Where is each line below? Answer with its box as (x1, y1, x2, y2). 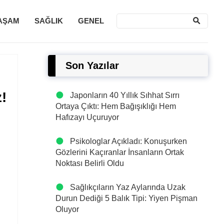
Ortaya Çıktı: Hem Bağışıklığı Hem (55, 102, 176, 110)
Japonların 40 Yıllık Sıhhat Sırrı (70, 91, 179, 99)
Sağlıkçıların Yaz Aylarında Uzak (70, 183, 185, 191)
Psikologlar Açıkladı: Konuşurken (70, 137, 187, 145)
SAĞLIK (34, 16, 63, 25)
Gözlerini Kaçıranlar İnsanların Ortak (55, 148, 184, 156)
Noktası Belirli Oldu (55, 159, 124, 167)
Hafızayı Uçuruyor (55, 113, 119, 121)
